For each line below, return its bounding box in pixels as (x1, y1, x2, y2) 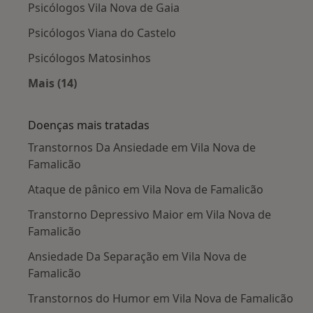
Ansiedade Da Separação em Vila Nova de (28, 248, 247, 264)
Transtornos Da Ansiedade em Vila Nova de (28, 139, 256, 155)
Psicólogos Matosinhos (28, 50, 151, 66)
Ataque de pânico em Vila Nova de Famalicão (28, 181, 263, 197)
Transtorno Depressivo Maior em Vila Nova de (28, 206, 271, 222)
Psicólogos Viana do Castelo (28, 24, 176, 41)
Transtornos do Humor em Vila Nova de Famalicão (28, 290, 293, 306)
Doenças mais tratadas (28, 117, 150, 133)
